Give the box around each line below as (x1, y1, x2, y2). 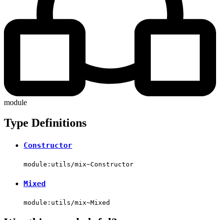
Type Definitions (4, 116, 86, 130)
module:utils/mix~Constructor (24, 161, 134, 168)
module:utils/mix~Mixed (24, 198, 110, 206)
